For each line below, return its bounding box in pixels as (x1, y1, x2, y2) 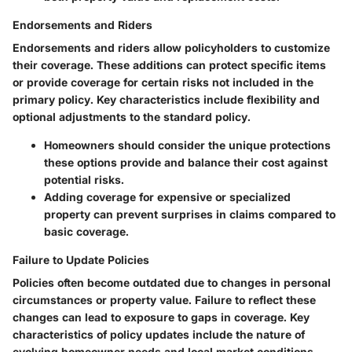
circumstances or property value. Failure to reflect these (13, 293, 316, 307)
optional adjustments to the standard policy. (13, 110, 251, 124)
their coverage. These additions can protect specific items (13, 58, 326, 72)
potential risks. (44, 173, 124, 187)
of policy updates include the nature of (93, 328, 305, 342)
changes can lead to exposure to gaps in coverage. (13, 310, 290, 324)
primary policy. (13, 93, 97, 107)
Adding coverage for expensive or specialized (44, 190, 291, 204)
